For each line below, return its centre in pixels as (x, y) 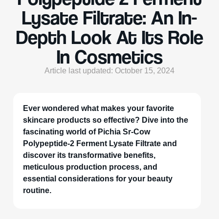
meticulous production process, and (90, 167)
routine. (37, 190)
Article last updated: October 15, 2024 (109, 70)
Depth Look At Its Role (109, 37)
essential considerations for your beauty (98, 178)
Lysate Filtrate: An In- (109, 17)
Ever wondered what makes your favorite (98, 108)
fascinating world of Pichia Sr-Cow (86, 131)
